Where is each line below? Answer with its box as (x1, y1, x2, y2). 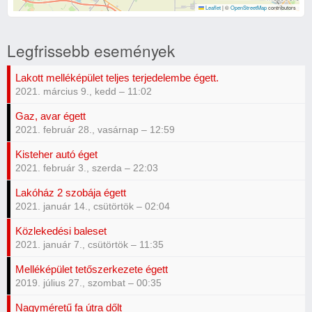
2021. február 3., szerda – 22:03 (15, 162, 158, 173)
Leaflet (203, 3, 221, 12)
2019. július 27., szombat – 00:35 (15, 277, 162, 288)
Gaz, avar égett (15, 109, 86, 122)
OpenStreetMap (230, 3, 267, 12)
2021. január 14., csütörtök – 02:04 (15, 201, 170, 212)
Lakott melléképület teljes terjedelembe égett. (15, 71, 219, 84)
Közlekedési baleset (15, 224, 107, 237)
